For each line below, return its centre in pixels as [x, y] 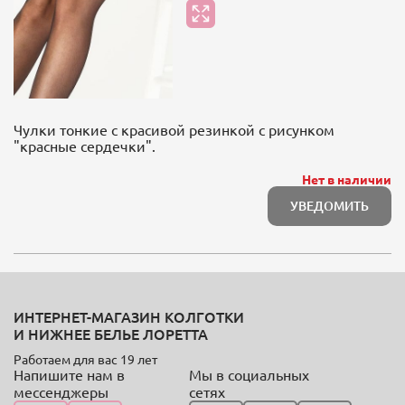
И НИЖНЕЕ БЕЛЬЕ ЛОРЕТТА [111, 334]
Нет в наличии [347, 179]
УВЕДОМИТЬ [330, 205]
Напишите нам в [69, 374]
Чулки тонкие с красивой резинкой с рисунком [174, 129]
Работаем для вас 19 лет [85, 359]
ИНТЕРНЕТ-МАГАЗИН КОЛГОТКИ [129, 316]
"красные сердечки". [85, 145]
